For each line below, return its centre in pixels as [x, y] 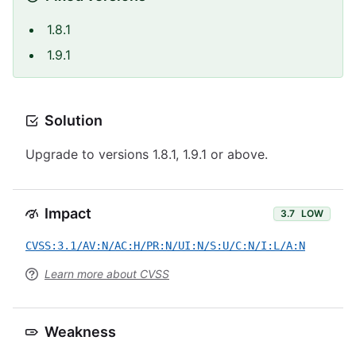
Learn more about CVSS [107, 274]
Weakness [80, 332]
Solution [74, 120]
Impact [68, 213]
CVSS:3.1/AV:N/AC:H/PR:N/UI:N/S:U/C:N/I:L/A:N [165, 246]
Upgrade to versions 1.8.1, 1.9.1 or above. [147, 154]
